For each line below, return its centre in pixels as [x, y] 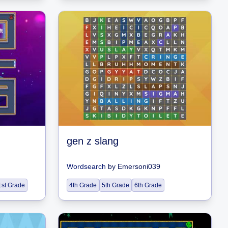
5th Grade [116, 185]
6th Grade [148, 185]
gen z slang [93, 141]
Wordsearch [86, 166]
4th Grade [83, 185]
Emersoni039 [139, 166]
